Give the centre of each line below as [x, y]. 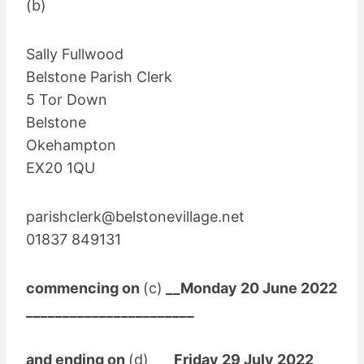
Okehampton [71, 145]
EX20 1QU [61, 167]
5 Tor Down [67, 99]
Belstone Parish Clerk [99, 76]
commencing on [84, 288]
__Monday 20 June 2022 [250, 288]
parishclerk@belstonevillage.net [135, 216]
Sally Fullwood [75, 54]
